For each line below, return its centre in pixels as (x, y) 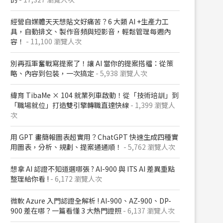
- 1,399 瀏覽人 (152, 105)
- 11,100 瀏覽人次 (53, 41)
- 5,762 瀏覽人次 (149, 147)
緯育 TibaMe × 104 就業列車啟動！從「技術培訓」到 (95, 95)
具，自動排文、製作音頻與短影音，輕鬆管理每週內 (91, 31)
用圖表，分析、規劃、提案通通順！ (66, 147)
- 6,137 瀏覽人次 (148, 211)
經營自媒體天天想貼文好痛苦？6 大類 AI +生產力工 (90, 21)
